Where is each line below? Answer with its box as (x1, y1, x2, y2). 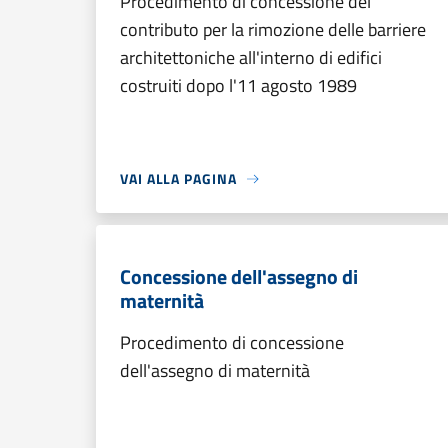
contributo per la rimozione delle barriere (120, 16, 426, 43)
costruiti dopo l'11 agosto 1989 (120, 72, 357, 99)
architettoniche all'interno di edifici (120, 44, 382, 71)
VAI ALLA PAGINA (120, 168, 237, 189)
